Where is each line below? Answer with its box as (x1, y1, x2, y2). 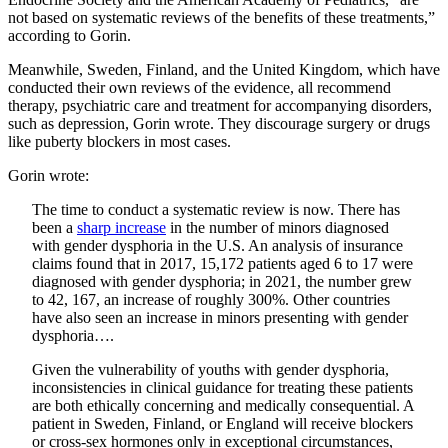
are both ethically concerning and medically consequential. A (32, 397, 414, 415)
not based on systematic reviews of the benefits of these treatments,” (8, 9, 435, 27)
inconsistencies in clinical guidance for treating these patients (32, 379, 413, 397)
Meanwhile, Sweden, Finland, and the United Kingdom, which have (8, 61, 440, 79)
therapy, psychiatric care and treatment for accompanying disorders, (8, 97, 432, 115)
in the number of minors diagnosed (166, 219, 389, 237)
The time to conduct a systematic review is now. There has (32, 201, 400, 219)
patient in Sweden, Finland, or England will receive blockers (32, 415, 413, 433)
